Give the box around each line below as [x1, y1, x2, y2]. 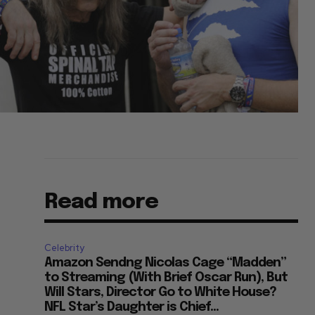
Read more [44, 191, 159, 214]
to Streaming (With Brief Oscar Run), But [44, 271, 288, 285]
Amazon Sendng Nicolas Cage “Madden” [44, 257, 287, 270]
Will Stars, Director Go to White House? [44, 286, 277, 300]
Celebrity [44, 242, 85, 255]
